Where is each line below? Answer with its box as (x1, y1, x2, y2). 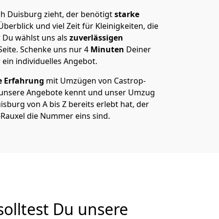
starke (112, 9, 139, 20)
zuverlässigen (67, 32, 123, 43)
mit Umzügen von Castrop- (44, 75, 146, 86)
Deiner (126, 44, 151, 55)
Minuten (90, 44, 126, 55)
